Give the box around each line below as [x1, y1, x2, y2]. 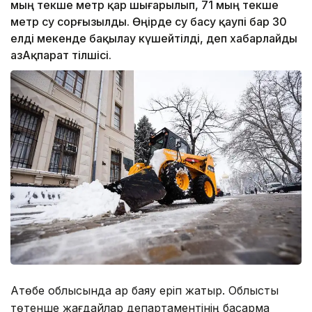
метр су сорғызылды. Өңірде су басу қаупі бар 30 [10, 15, 287, 29]
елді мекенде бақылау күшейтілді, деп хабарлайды [10, 31, 297, 46]
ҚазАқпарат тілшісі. [10, 48, 111, 63]
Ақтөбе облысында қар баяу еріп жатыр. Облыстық [10, 283, 279, 298]
